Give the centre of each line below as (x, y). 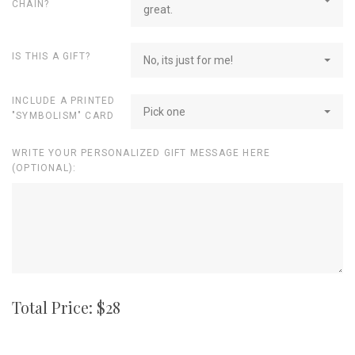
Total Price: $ (59, 307)
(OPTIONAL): (44, 168)
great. (158, 9)
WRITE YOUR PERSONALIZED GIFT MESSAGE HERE (141, 153)
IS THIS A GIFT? (51, 56)
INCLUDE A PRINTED (64, 100)
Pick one (164, 111)
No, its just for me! (188, 60)
